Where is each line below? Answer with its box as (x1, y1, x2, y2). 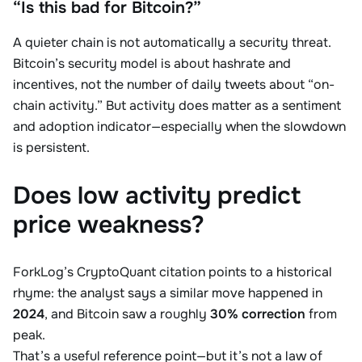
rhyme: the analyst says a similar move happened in (13, 284, 322, 301)
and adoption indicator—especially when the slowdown (13, 118, 346, 135)
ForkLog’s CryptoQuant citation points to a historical (13, 263, 332, 280)
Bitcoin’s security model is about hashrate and (13, 55, 291, 72)
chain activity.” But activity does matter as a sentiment (13, 97, 341, 114)
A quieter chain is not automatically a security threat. (13, 34, 331, 51)
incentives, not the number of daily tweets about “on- (13, 76, 335, 93)
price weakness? (13, 209, 204, 240)
